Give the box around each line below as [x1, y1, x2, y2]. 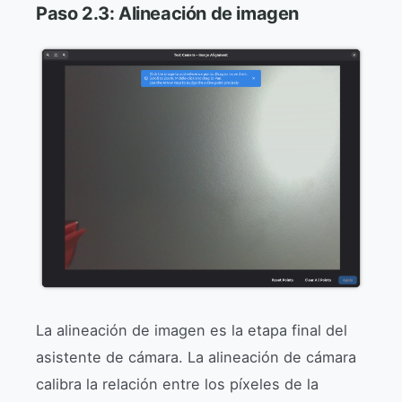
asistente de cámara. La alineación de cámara [36, 347, 356, 366]
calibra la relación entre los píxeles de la [36, 374, 319, 393]
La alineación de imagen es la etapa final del [36, 320, 347, 339]
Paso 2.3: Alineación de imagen [36, 2, 299, 24]
